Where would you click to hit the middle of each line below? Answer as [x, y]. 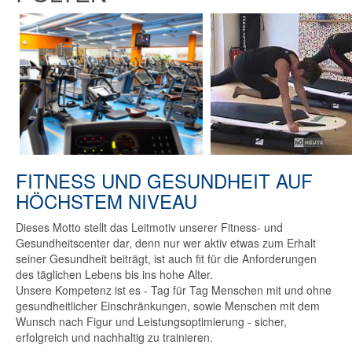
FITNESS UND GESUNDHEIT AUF [164, 181]
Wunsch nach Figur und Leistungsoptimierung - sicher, [151, 322]
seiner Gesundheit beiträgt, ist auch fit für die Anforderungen [166, 259]
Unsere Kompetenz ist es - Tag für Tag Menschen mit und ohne [174, 290]
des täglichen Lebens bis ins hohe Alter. [114, 275]
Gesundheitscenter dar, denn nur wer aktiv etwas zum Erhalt [166, 243]
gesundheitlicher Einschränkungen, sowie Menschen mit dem [168, 306]
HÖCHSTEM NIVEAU [106, 201]
